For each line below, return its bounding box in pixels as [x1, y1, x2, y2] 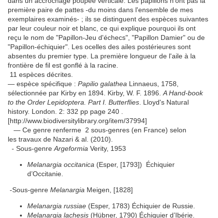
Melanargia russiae [27, 202, 86, 210]
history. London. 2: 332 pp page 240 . [8, 108, 123, 116]
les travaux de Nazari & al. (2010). [8, 135, 113, 144]
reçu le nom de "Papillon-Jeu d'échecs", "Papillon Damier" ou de [8, 34, 205, 42]
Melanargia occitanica [27, 161, 94, 169]
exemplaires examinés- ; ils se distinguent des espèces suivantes [8, 15, 208, 23]
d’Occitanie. [27, 170, 63, 178]
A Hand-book [163, 89, 203, 97]
